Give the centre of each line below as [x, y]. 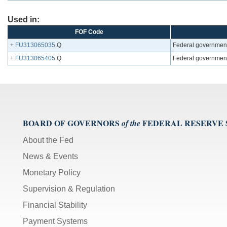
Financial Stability [55, 205]
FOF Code [89, 32]
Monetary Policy [52, 173]
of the [131, 123]
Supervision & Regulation [69, 189]
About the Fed [48, 140]
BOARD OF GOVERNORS [71, 123]
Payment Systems [55, 221]
